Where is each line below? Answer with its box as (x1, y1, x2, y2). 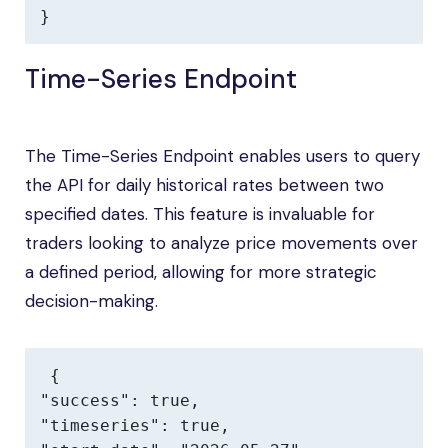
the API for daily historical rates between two (25, 174, 384, 196)
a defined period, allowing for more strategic (25, 261, 377, 283)
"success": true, (40, 391, 200, 410)
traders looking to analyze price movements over (25, 232, 418, 254)
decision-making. (25, 290, 158, 312)
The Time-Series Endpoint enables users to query (25, 145, 420, 167)
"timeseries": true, (40, 416, 230, 435)
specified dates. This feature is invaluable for (25, 203, 375, 225)
